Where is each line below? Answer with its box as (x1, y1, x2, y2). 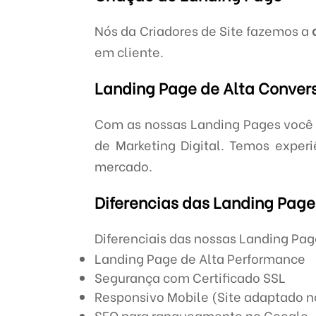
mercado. (95, 156, 153, 175)
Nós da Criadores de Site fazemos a (95, 20, 312, 39)
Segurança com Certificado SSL (95, 267, 286, 286)
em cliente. (95, 42, 164, 61)
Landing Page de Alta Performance (95, 248, 306, 267)
